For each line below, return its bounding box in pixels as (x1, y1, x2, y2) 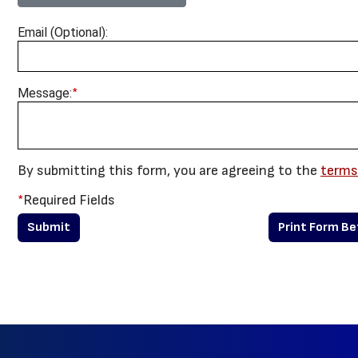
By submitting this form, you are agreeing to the (18, 162, 320, 179)
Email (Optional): (18, 25, 108, 40)
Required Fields (23, 192, 115, 209)
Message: (18, 86, 72, 101)
